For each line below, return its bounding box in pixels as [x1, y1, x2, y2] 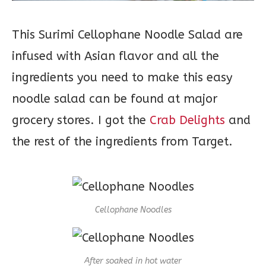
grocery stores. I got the [12, 113, 150, 127]
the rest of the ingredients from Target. [12, 135, 233, 148]
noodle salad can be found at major [12, 92, 217, 106]
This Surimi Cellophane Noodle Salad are [12, 28, 243, 42]
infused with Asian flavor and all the [12, 49, 219, 63]
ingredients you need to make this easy [12, 71, 232, 84]
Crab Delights [150, 113, 225, 127]
